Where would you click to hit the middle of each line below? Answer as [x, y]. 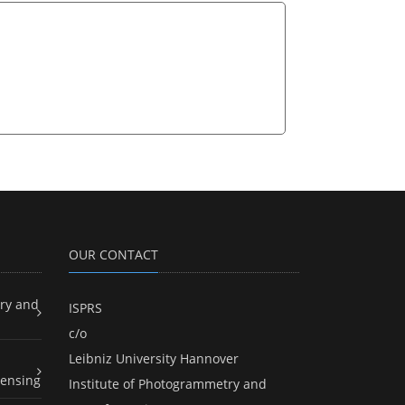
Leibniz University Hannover [154, 358]
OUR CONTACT [113, 254]
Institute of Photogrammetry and [168, 383]
